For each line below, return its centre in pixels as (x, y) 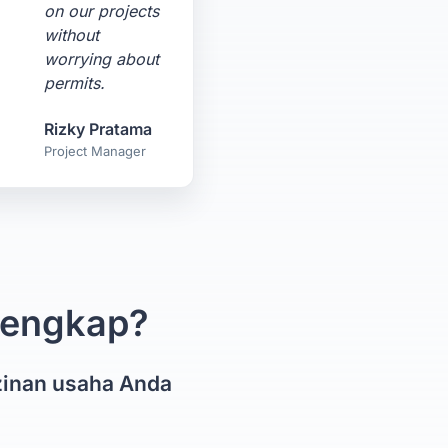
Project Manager (95, 151)
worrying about (102, 59)
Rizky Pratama (98, 129)
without (72, 35)
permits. (75, 83)
